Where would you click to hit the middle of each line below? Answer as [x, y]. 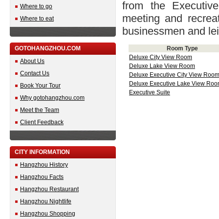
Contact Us [35, 73]
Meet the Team [40, 110]
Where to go [36, 6]
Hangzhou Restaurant [49, 189]
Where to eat [37, 19]
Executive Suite [150, 92]
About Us [32, 61]
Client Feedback [42, 122]
